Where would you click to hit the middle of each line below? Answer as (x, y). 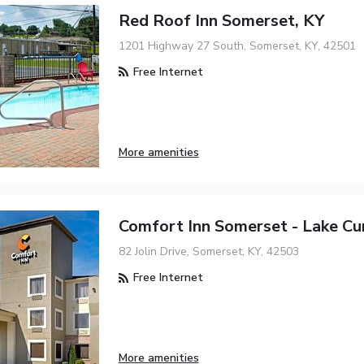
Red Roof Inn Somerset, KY (221, 20)
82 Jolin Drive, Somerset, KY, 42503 (208, 252)
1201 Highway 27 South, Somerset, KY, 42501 (237, 45)
